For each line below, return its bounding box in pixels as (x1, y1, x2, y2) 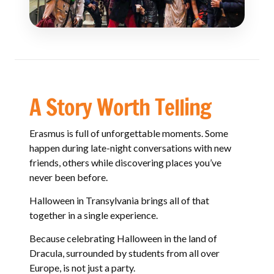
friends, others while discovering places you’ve (29, 157, 221, 168)
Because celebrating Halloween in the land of (29, 232, 217, 244)
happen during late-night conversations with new (29, 142, 231, 154)
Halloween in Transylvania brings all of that (29, 194, 209, 206)
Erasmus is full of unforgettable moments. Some (29, 127, 228, 139)
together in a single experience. (29, 209, 158, 221)
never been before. (29, 171, 108, 183)
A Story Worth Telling (29, 92, 211, 123)
